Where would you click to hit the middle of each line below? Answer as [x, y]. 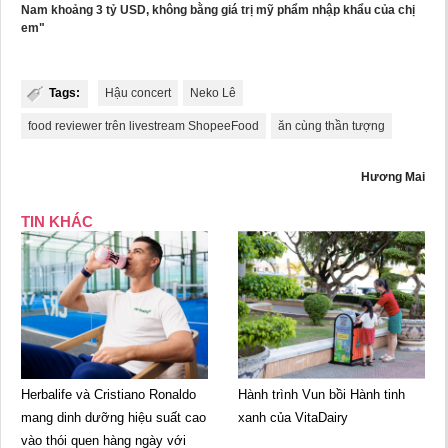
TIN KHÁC [57, 221]
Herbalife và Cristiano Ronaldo [108, 395]
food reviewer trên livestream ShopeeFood [143, 125]
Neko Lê [213, 92]
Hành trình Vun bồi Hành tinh [321, 395]
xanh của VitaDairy [293, 418]
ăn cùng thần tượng [331, 125]
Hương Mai [393, 176]
